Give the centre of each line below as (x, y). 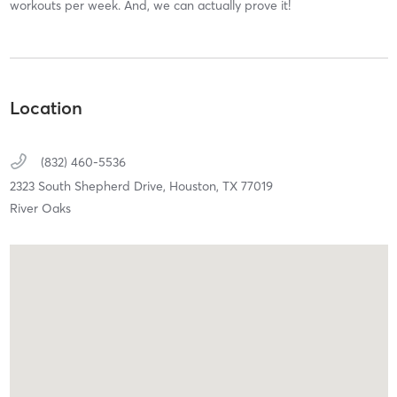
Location (46, 107)
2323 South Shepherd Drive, (89, 186)
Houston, (195, 186)
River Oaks (40, 208)
